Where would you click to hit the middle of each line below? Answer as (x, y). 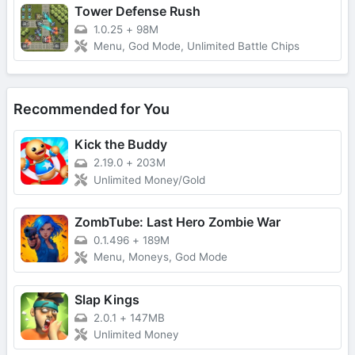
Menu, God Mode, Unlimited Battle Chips (197, 46)
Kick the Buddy (121, 145)
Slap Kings (107, 299)
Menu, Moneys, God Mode (160, 257)
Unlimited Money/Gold (149, 180)
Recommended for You (92, 109)
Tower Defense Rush (137, 11)
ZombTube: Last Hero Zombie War (177, 222)
